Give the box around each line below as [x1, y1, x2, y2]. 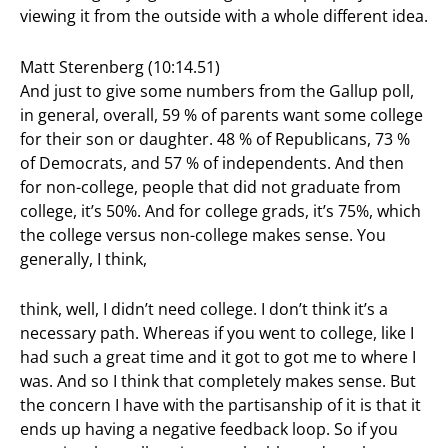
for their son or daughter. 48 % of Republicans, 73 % [20, 127, 410, 150]
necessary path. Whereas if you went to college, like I [20, 322, 414, 345]
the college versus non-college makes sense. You [20, 223, 386, 246]
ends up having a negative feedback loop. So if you [20, 418, 398, 441]
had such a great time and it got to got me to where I [20, 346, 416, 369]
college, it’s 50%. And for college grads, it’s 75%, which [20, 199, 421, 222]
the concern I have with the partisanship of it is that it [20, 394, 421, 417]
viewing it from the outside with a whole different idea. [20, 5, 428, 28]
